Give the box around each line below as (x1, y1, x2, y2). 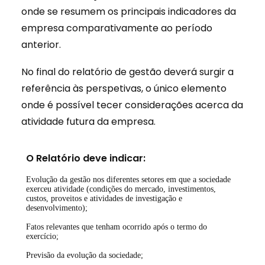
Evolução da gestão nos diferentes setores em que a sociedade (26, 175, 231, 184)
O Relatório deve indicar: (26, 151, 146, 165)
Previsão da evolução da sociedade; (26, 251, 143, 260)
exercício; (26, 232, 59, 241)
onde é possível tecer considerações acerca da (21, 98, 243, 112)
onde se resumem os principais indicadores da (21, 5, 236, 18)
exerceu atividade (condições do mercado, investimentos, (26, 185, 216, 193)
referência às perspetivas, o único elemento (21, 82, 227, 95)
